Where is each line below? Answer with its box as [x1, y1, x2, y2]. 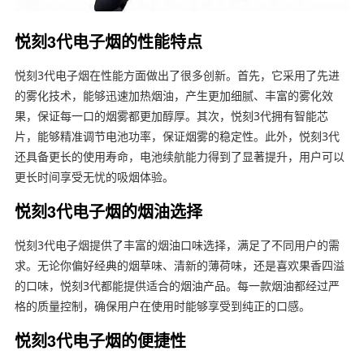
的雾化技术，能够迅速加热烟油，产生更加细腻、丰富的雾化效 [14, 88, 333, 104]
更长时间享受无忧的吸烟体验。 [14, 169, 174, 185]
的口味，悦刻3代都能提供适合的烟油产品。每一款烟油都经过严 [14, 278, 340, 294]
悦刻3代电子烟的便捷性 [14, 328, 186, 353]
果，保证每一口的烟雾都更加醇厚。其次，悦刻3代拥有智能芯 [14, 108, 328, 124]
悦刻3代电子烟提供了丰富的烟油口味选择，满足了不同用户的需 [14, 237, 340, 253]
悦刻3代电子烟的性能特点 [14, 29, 202, 54]
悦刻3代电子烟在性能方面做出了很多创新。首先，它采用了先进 [14, 67, 340, 84]
